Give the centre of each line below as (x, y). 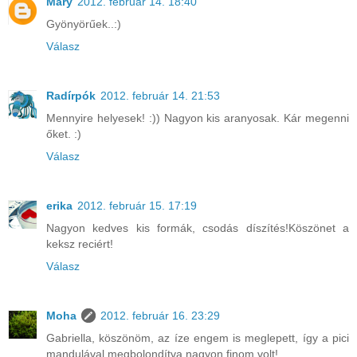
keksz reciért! (80, 244)
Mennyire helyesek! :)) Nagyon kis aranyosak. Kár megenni (198, 118)
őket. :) (64, 134)
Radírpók (71, 96)
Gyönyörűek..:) (84, 24)
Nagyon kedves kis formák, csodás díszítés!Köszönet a (198, 228)
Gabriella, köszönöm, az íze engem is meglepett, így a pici (198, 338)
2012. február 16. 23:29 (160, 316)
